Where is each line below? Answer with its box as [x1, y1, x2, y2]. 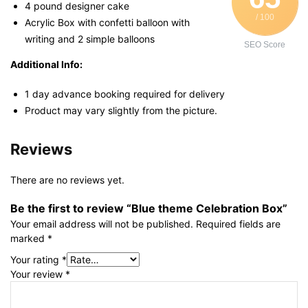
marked [10, 232, 47, 244]
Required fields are [196, 218, 280, 230]
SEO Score [244, 40, 285, 49]
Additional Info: [10, 58, 82, 70]
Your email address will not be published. [10, 218, 193, 230]
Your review [10, 268, 65, 280]
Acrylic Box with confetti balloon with [25, 16, 190, 28]
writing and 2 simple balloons [25, 33, 155, 45]
